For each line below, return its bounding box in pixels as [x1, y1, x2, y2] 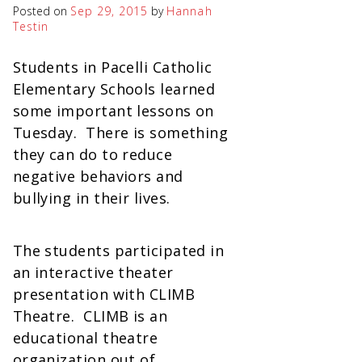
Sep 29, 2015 [69, 2, 149, 19]
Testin [12, 18, 48, 34]
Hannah [166, 2, 213, 19]
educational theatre [12, 327, 158, 347]
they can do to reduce [12, 144, 173, 164]
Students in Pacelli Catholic [12, 57, 213, 77]
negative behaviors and [12, 166, 183, 186]
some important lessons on [12, 100, 214, 120]
